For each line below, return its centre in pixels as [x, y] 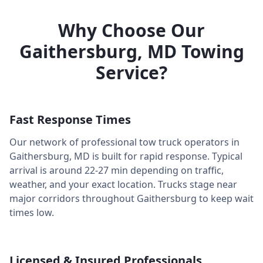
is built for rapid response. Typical [166, 156]
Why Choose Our [131, 30]
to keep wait [225, 198]
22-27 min [106, 170]
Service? [131, 73]
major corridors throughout [73, 198]
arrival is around [47, 170]
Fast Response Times [70, 119]
